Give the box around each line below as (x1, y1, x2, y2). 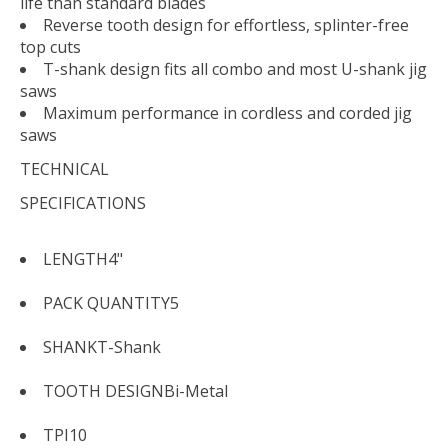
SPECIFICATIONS (20, 192, 146, 215)
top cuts (20, 36, 81, 59)
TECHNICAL (20, 158, 109, 181)
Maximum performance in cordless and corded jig (43, 102, 412, 125)
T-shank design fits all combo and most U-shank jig (43, 58, 427, 81)
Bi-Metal (164, 380, 228, 403)
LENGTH (43, 248, 108, 271)
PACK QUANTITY (43, 292, 170, 315)
